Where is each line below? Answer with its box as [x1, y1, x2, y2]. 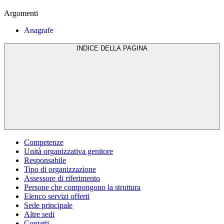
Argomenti [4, 8, 38, 17]
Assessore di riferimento [24, 173, 100, 182]
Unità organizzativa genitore [24, 146, 113, 155]
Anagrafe [24, 25, 53, 34]
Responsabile [24, 155, 66, 164]
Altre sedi [24, 209, 54, 218]
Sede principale [24, 200, 72, 209]
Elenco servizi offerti [24, 191, 89, 200]
